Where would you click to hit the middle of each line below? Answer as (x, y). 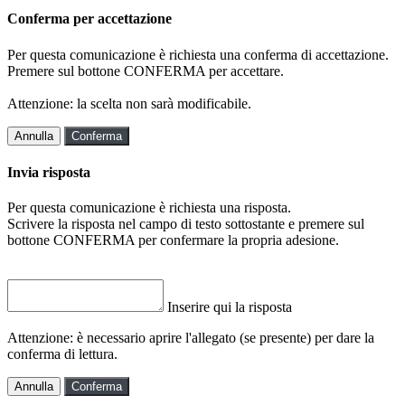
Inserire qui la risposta (230, 307)
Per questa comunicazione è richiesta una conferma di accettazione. (198, 54)
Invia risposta (49, 172)
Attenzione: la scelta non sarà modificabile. (129, 103)
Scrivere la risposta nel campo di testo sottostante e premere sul (186, 224)
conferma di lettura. (62, 354)
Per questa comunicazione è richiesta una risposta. (149, 208)
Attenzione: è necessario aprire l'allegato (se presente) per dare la (191, 338)
